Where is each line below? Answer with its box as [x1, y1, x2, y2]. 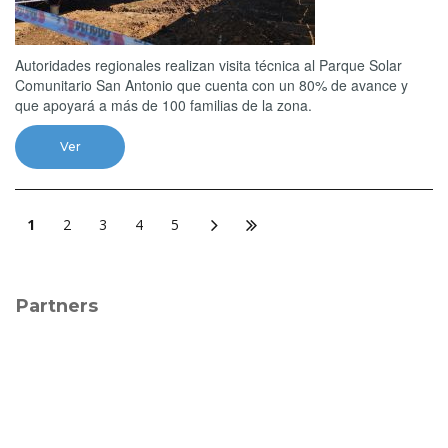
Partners [16, 294, 98, 317]
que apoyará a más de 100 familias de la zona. [15, 94, 312, 115]
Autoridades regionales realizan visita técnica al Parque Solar [15, 54, 402, 75]
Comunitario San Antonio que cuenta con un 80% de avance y [15, 74, 408, 95]
